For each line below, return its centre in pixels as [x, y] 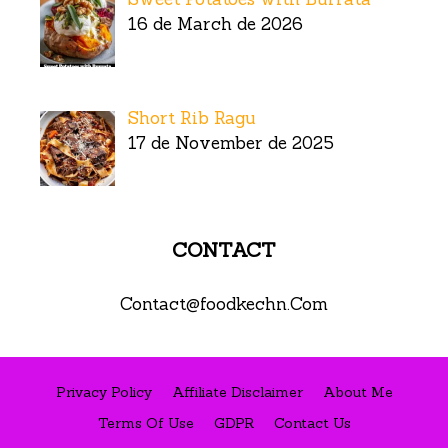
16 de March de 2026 [215, 24]
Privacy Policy [103, 392]
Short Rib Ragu [191, 117]
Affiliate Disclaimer [237, 392]
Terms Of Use [145, 423]
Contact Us [312, 423]
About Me [357, 392]
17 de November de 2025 [230, 142]
